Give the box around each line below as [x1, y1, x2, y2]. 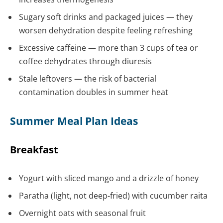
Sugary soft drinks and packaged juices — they [19, 11, 193, 23]
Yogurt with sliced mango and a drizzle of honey [19, 172, 199, 184]
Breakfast [10, 142, 58, 156]
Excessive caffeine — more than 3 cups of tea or [19, 42, 198, 54]
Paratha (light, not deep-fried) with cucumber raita [19, 190, 208, 201]
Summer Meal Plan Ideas [10, 113, 138, 128]
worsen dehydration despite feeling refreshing [19, 25, 193, 36]
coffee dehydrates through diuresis [19, 56, 152, 67]
